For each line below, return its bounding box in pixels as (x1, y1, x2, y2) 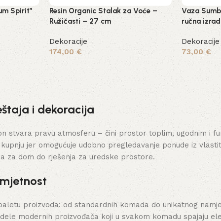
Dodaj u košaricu (56, 62, 107, 70)
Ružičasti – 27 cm (49, 16, 111, 26)
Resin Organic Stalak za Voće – (49, 6, 157, 15)
